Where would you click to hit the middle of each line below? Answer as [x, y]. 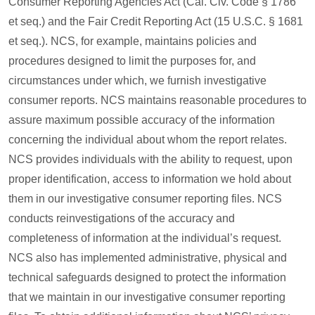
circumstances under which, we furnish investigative [137, 81]
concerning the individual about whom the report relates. [148, 140]
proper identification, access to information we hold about [150, 179]
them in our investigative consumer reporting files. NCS [145, 199]
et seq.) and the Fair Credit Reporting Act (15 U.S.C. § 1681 [156, 21]
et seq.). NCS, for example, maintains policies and [133, 41]
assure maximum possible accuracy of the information [142, 120]
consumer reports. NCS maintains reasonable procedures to [157, 100]
